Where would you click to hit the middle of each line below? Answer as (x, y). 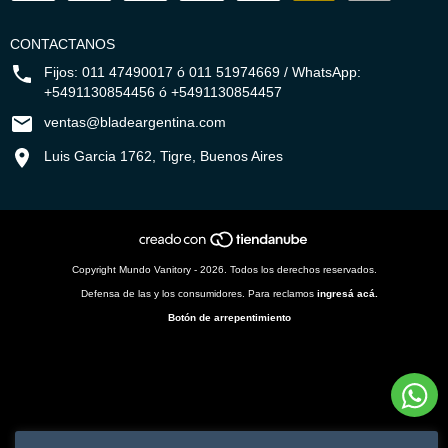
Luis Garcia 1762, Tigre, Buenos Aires (163, 156)
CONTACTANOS (62, 44)
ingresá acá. (347, 294)
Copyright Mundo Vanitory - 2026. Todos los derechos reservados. (224, 270)
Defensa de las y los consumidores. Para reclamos (197, 294)
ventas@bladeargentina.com (135, 122)
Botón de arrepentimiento (229, 318)
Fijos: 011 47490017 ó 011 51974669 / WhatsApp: (202, 72)
